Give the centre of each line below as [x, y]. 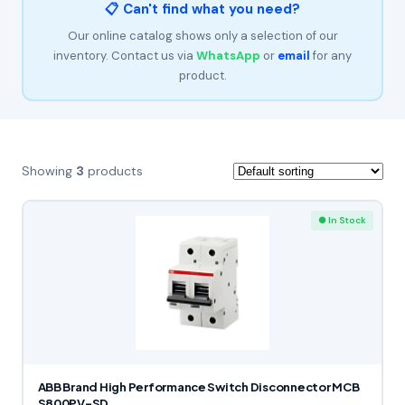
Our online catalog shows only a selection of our [202, 35]
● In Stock [342, 220]
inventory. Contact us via [125, 55]
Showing [49, 171]
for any [331, 55]
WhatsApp [228, 55]
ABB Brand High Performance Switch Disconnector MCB [198, 386]
